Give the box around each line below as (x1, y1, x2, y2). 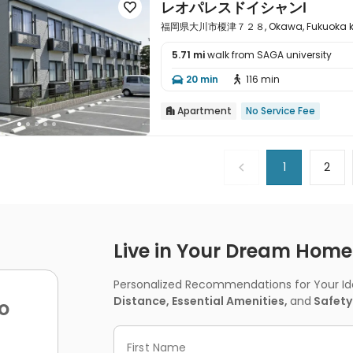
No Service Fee (246, 103, 315, 117)
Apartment (175, 103, 232, 117)
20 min (186, 72, 218, 86)
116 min (246, 72, 280, 86)
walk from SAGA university (205, 47, 332, 61)
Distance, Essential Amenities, (113, 293, 290, 310)
